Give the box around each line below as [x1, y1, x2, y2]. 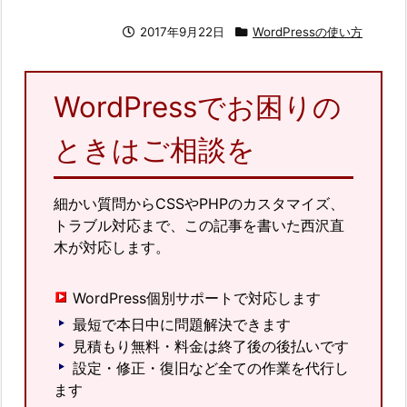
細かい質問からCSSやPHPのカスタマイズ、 [54, 194, 344, 213]
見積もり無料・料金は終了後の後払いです [73, 336, 349, 355]
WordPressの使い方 [253, 24, 362, 39]
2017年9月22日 [140, 24, 224, 39]
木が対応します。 [54, 237, 170, 256]
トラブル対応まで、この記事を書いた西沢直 [54, 215, 344, 234]
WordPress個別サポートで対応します [73, 288, 321, 307]
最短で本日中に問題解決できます [73, 314, 291, 333]
